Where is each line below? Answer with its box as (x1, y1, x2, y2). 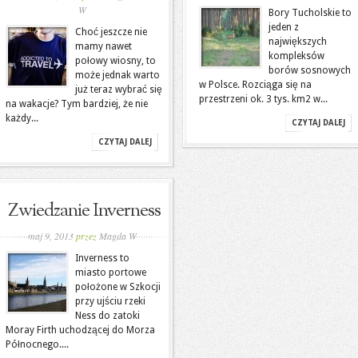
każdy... (6, 113, 38, 124)
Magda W (99, 229, 137, 242)
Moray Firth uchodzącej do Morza (6, 324, 155, 336)
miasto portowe (75, 267, 146, 278)
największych (268, 36, 327, 47)
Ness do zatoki (75, 310, 140, 321)
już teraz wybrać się (75, 84, 162, 95)
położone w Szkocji (75, 281, 161, 292)
